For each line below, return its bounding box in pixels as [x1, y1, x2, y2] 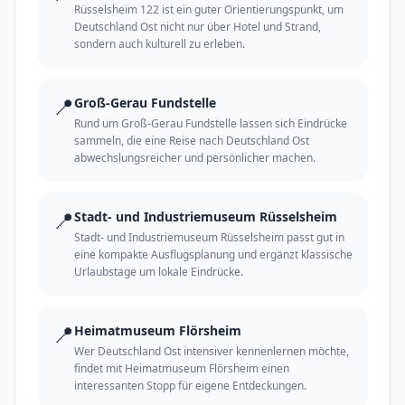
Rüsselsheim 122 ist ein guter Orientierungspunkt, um [74, 2, 344, 18]
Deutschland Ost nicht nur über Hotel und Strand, [74, 19, 321, 35]
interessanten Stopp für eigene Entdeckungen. [74, 378, 306, 394]
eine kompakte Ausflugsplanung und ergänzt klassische [74, 247, 353, 263]
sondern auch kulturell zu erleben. [74, 36, 245, 52]
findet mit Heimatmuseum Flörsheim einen [74, 361, 289, 377]
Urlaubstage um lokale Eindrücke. [74, 264, 243, 280]
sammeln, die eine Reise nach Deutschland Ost [74, 133, 309, 149]
